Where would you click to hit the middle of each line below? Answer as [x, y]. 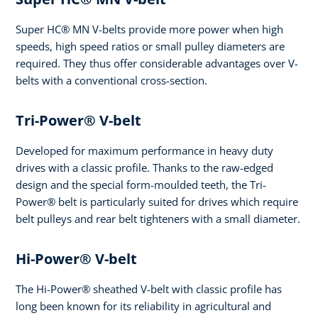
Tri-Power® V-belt [78, 121]
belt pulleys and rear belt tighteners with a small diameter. [158, 219]
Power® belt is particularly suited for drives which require [157, 202]
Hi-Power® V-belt [76, 259]
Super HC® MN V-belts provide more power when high [149, 29]
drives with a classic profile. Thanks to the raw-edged [144, 168]
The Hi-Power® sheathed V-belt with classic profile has [149, 289]
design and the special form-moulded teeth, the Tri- [141, 185]
